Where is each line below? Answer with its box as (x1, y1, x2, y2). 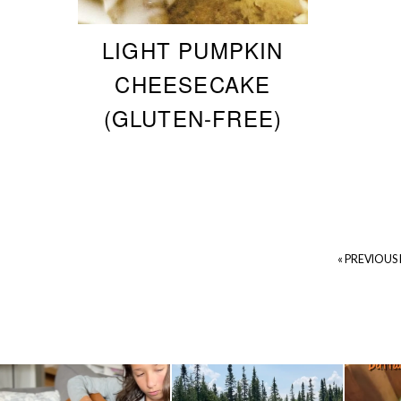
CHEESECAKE (115, 67, 271, 99)
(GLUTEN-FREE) (103, 101, 283, 133)
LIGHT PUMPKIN (102, 33, 284, 65)
